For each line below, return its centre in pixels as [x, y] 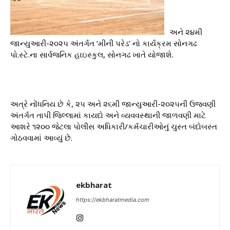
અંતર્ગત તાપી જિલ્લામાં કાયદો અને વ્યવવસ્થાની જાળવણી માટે [108, 115]
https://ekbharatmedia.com [113, 199]
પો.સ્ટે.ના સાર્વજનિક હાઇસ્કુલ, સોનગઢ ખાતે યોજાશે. [92, 54]
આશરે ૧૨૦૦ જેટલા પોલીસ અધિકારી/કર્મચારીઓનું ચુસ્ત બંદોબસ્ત [114, 126]
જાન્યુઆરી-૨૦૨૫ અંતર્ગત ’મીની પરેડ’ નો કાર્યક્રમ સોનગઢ [103, 43]
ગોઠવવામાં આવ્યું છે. [41, 137]
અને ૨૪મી [186, 32]
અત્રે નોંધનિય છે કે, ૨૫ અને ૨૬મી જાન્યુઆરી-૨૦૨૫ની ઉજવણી [113, 103]
